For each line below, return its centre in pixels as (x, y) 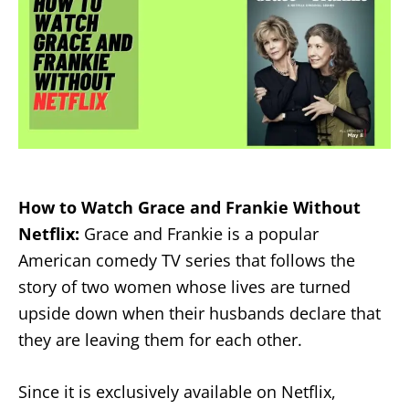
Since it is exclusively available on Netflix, (177, 391)
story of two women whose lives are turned (184, 286)
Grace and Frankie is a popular (199, 233)
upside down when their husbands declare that (199, 313)
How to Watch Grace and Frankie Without (189, 207)
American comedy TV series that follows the (187, 260)
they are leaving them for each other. (160, 339)
